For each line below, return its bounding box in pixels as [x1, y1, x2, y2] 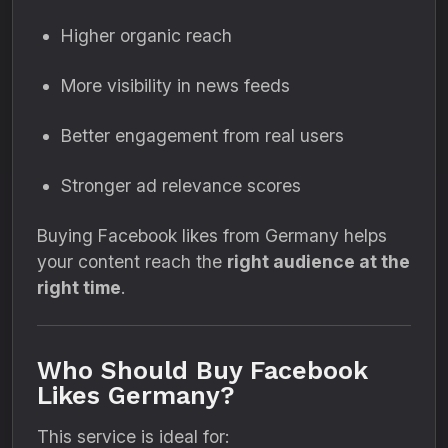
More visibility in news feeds [61, 75, 290, 96]
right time [37, 277, 121, 298]
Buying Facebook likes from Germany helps [37, 225, 387, 246]
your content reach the [37, 251, 227, 272]
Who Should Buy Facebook [37, 356, 368, 385]
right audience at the [227, 251, 410, 272]
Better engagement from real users [61, 125, 344, 146]
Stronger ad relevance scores [61, 175, 301, 196]
